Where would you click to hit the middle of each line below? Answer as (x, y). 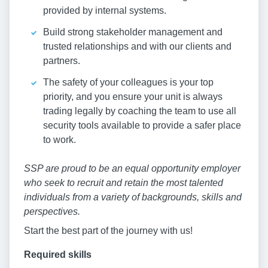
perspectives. (52, 212)
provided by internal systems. (105, 11)
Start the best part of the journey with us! (108, 231)
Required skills (58, 255)
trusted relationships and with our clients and (137, 47)
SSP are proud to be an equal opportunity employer (132, 169)
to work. (60, 140)
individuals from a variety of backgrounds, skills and (133, 197)
